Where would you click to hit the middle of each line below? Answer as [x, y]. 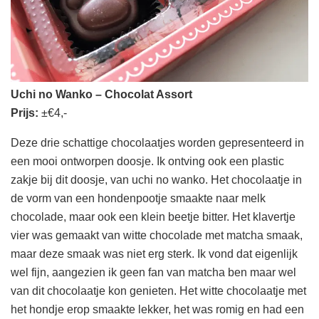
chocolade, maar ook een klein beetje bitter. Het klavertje [153, 217]
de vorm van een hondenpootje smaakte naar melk [138, 199]
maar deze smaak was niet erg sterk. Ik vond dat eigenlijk [154, 254]
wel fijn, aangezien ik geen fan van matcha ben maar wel [153, 273]
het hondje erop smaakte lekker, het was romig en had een [157, 310]
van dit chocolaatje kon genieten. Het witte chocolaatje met [158, 291]
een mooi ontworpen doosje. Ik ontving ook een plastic [147, 162]
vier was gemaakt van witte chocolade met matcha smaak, [157, 236]
